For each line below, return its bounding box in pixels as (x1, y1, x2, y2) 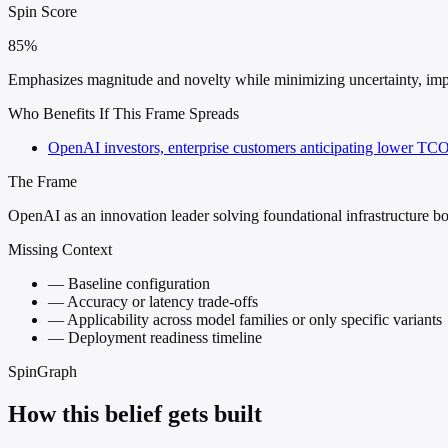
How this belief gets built (8, 401, 262, 428)
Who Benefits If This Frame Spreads (8, 105, 239, 123)
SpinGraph (8, 363, 77, 381)
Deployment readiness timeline (64, 329, 262, 347)
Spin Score (8, 3, 77, 21)
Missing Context (8, 241, 112, 259)
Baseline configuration (64, 275, 210, 293)
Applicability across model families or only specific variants (64, 311, 442, 329)
